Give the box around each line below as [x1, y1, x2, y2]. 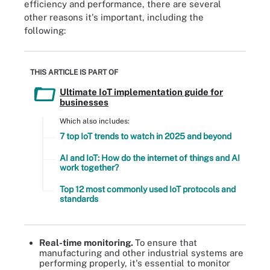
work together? [60, 163, 119, 172]
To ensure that [135, 237, 197, 248]
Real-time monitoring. [39, 237, 135, 248]
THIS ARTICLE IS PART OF [30, 68, 118, 77]
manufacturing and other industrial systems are [39, 248, 243, 258]
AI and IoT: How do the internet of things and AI [60, 153, 240, 163]
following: [24, 25, 66, 36]
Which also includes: [60, 117, 130, 125]
